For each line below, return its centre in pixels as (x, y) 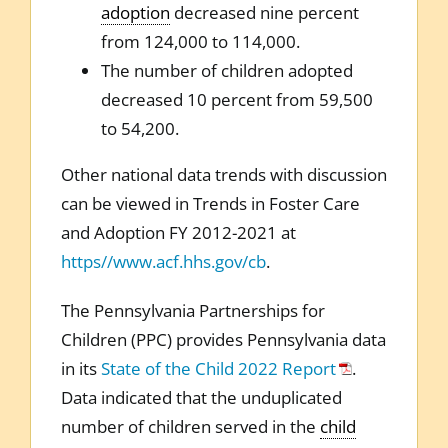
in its (80, 368)
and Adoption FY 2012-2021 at (178, 232)
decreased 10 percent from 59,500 (236, 99)
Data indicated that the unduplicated (201, 397)
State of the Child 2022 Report (218, 368)
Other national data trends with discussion (223, 174)
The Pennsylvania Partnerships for (192, 310)
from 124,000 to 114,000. (200, 41)
